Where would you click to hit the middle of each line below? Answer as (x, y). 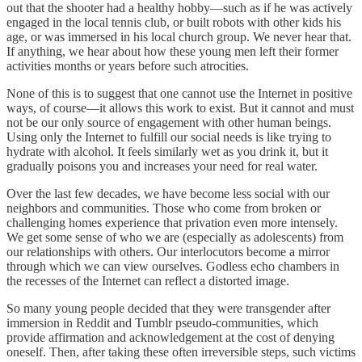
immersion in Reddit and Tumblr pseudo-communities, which (162, 322)
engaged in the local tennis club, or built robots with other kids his (174, 22)
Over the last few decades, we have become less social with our (168, 193)
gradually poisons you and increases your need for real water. (162, 166)
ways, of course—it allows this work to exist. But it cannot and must (180, 107)
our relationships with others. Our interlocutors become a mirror (168, 251)
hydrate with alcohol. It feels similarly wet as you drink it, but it (167, 151)
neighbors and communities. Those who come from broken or (164, 208)
